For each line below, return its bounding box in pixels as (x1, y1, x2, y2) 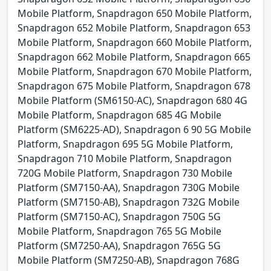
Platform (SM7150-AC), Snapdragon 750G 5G (18, 209, 221, 223)
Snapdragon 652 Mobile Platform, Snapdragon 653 (18, 21, 250, 34)
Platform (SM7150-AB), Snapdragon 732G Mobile (18, 195, 240, 209)
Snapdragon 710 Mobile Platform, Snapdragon (18, 151, 232, 165)
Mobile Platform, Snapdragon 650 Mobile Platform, (18, 6, 252, 20)
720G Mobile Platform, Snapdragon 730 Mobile (18, 166, 232, 180)
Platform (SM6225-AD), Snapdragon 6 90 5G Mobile (18, 122, 251, 136)
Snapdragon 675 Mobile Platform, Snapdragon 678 (18, 79, 250, 93)
